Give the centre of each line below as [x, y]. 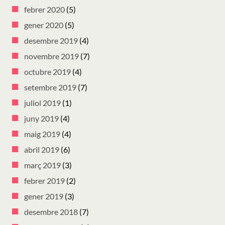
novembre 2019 [51, 56]
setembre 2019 [50, 87]
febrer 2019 [44, 180]
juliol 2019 [42, 102]
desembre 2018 [51, 211]
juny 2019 [41, 118]
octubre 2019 [47, 71]
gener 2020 [44, 25]
